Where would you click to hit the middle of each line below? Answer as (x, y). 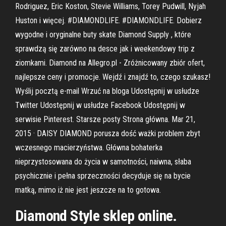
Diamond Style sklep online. (96, 216)
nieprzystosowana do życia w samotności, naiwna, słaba (103, 162)
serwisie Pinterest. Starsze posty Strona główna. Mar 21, (105, 119)
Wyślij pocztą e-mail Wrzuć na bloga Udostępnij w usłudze (107, 91)
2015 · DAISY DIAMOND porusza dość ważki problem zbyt (108, 133)
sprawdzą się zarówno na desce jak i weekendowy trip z (105, 49)
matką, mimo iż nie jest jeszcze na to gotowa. (88, 190)
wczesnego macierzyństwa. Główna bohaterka (89, 148)
